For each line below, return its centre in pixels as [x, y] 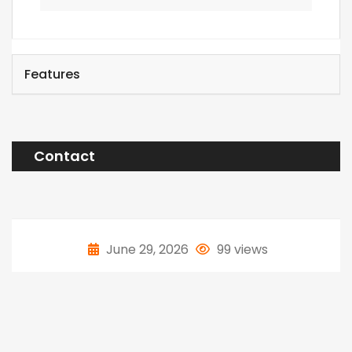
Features [52, 74]
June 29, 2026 [147, 249]
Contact [64, 156]
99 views [241, 249]
